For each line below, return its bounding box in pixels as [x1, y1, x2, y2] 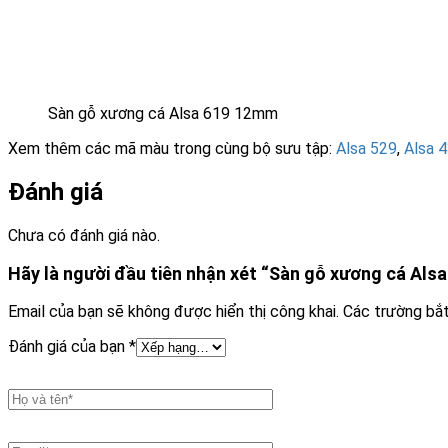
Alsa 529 [336, 139, 397, 159]
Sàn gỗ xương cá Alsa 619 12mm [48, 104, 278, 124]
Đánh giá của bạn [8, 337, 129, 357]
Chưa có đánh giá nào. [8, 226, 160, 246]
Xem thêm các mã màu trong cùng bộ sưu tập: [8, 139, 336, 159]
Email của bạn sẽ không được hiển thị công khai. [8, 302, 339, 322]
